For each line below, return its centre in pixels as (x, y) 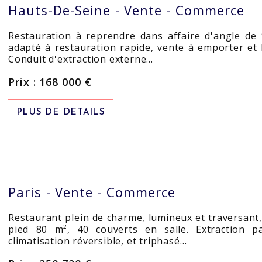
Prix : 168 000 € (50, 82)
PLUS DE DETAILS (61, 113)
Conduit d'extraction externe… (81, 59)
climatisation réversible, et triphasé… (98, 241)
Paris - (32, 192)
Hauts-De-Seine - (66, 10)
